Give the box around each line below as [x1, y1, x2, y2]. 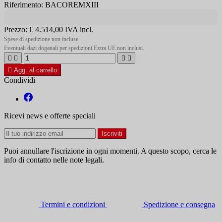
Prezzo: [4, 25, 29, 34]
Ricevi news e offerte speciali [4, 111, 96, 120]
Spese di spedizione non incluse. [4, 35, 80, 43]
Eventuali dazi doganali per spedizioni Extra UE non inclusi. [4, 44, 144, 52]
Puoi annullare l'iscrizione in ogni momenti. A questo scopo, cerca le [4, 146, 217, 155]
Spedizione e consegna [144, 200, 215, 209]
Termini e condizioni [41, 200, 105, 209]
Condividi [4, 75, 35, 84]
